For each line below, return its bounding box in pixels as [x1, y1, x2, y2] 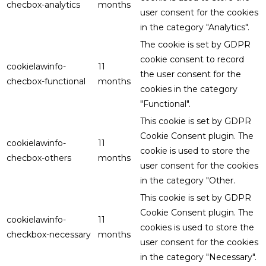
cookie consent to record [140, 54, 244, 65]
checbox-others [7, 153, 71, 164]
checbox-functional [7, 76, 85, 87]
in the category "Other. [140, 175, 235, 186]
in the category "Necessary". [140, 252, 256, 263]
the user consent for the [140, 69, 241, 80]
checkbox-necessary [7, 229, 91, 240]
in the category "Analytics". [140, 22, 249, 33]
